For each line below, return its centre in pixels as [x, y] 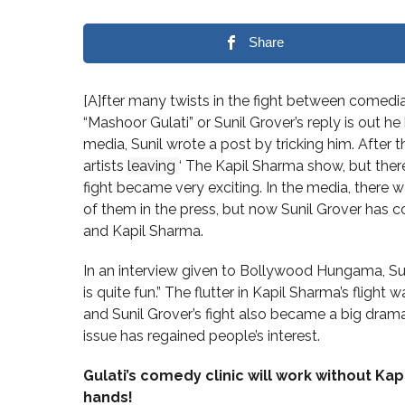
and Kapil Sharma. [143, 231]
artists [105, 166]
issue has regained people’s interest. [202, 336]
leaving [151, 166]
